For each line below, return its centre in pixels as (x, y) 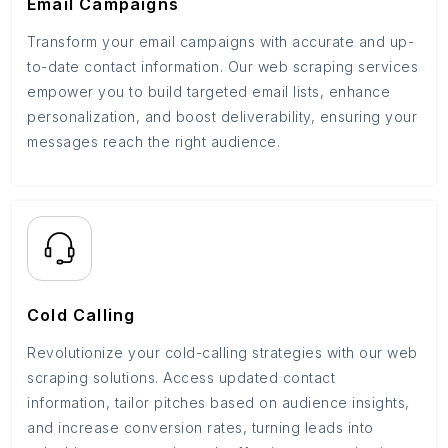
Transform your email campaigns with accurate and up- (220, 41)
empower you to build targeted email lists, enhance (208, 91)
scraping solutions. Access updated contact (181, 377)
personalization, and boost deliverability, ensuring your (222, 116)
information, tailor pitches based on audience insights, (218, 402)
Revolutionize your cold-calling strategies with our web (222, 352)
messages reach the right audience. (153, 141)
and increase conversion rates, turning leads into (200, 427)
